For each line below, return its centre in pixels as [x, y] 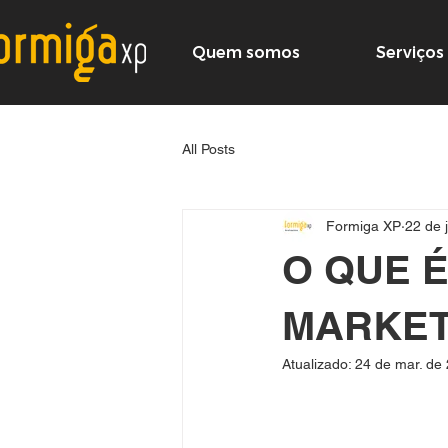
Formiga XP [363, 225]
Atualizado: [318, 364]
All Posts [208, 148]
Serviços [410, 52]
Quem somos [246, 52]
